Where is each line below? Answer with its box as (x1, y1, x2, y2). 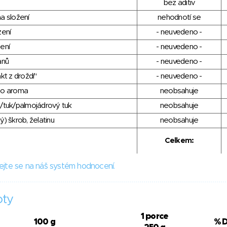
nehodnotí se (158, 14, 201, 22)
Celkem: (164, 137, 194, 145)
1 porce (140, 212, 169, 221)
